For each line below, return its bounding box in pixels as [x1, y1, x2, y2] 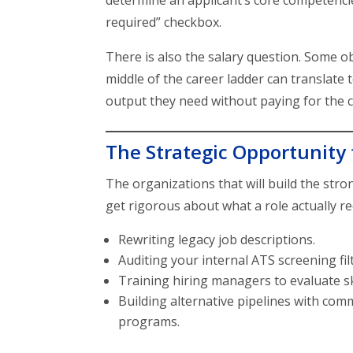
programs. [118, 313, 180, 331]
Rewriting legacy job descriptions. [118, 231, 316, 249]
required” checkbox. [106, 13, 222, 32]
